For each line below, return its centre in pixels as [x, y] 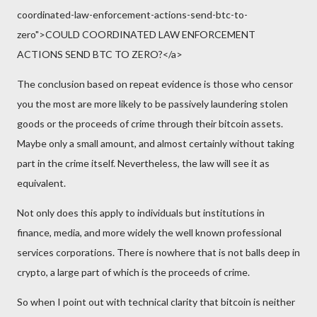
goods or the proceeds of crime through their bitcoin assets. [150, 123]
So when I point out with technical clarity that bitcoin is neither [156, 302]
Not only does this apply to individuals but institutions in [141, 213]
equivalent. [41, 183]
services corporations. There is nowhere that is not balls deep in [158, 252]
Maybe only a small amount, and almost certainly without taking [156, 143]
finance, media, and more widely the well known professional [149, 232]
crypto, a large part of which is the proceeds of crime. [133, 272]
